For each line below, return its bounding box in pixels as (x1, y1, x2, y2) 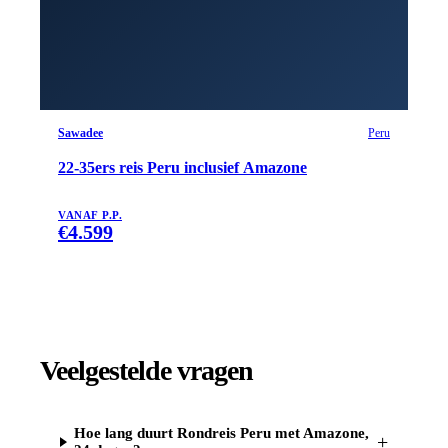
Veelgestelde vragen (40, 355, 253, 387)
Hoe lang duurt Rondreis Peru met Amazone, (74, 425, 370, 442)
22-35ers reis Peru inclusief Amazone (58, 158, 307, 176)
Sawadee (58, 125, 103, 140)
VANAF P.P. (58, 209, 122, 221)
